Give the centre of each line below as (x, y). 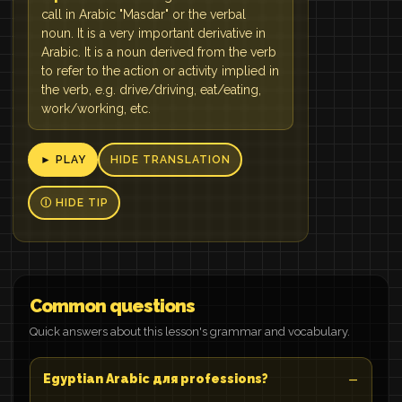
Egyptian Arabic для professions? (156, 379)
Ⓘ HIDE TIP (74, 203)
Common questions (112, 306)
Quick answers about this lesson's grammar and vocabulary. (190, 332)
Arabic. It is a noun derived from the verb (159, 52)
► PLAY (63, 160)
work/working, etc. (96, 109)
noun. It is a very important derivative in (153, 33)
